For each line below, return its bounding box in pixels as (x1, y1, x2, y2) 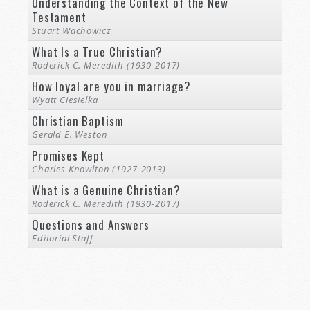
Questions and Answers (32, 216, 149, 233)
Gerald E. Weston (32, 128, 108, 140)
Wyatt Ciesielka (32, 93, 98, 106)
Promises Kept (32, 147, 105, 164)
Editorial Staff (32, 232, 93, 244)
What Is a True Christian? (32, 43, 163, 60)
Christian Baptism (32, 112, 124, 129)
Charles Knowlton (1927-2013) (32, 163, 166, 175)
